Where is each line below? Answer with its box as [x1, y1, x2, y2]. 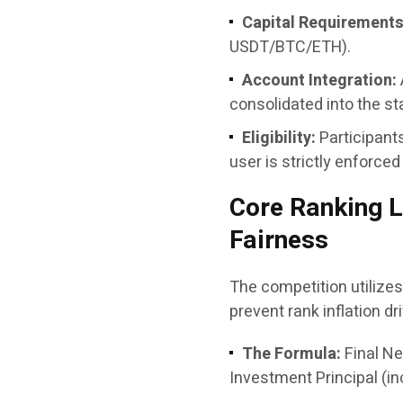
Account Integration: [242, 68, 398, 93]
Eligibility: [242, 126, 317, 150]
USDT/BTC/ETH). [229, 35, 352, 59]
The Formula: [242, 342, 342, 366]
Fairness [229, 222, 329, 259]
